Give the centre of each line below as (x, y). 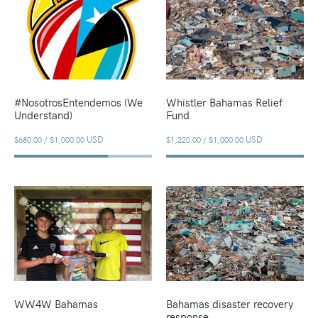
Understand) (43, 115)
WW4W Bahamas (56, 304)
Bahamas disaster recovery (229, 304)
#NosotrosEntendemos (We (78, 102)
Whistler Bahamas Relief (224, 102)
